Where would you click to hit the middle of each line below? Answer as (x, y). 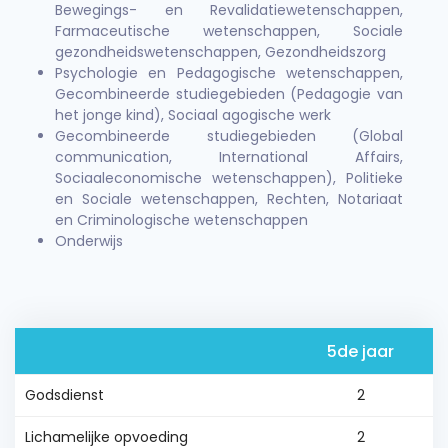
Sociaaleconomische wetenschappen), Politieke (229, 178)
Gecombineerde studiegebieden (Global (229, 136)
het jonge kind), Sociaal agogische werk (193, 115)
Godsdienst (64, 395)
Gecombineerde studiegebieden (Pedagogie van (229, 94)
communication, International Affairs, (229, 157)
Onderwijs (89, 241)
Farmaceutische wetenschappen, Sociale (229, 31)
